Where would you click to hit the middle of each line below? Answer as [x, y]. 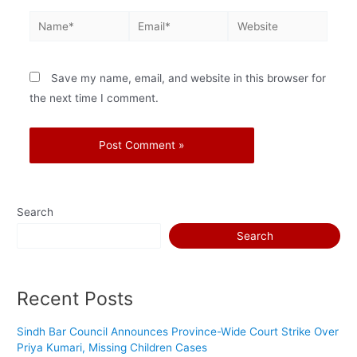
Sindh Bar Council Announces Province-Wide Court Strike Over [178, 332]
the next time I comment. [94, 98]
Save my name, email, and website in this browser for [188, 78]
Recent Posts [75, 299]
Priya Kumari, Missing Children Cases [112, 348]
